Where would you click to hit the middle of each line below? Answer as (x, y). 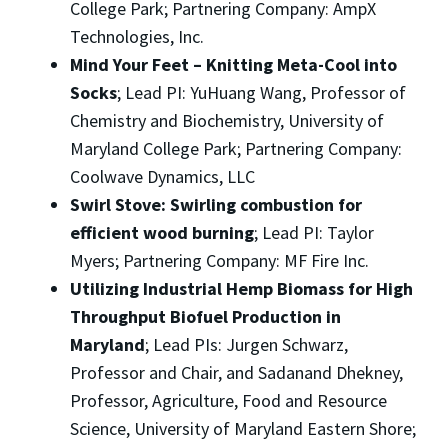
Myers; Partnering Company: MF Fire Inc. (219, 261)
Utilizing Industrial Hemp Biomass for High (241, 289)
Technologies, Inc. (137, 37)
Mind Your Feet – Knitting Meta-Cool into (233, 65)
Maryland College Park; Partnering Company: (236, 149)
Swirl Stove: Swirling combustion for (216, 205)
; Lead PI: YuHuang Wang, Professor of (261, 93)
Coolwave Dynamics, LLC (162, 177)
